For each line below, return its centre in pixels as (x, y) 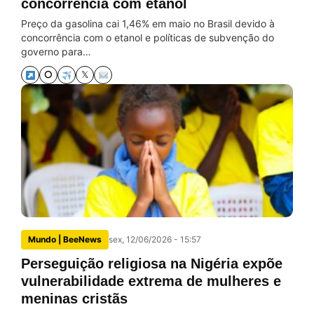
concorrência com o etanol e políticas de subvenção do (148, 37)
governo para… (56, 52)
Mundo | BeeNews (65, 239)
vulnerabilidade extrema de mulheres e (151, 281)
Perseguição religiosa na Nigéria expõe (152, 264)
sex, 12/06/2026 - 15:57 (155, 239)
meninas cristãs (74, 299)
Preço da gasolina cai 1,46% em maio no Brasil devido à (148, 23)
